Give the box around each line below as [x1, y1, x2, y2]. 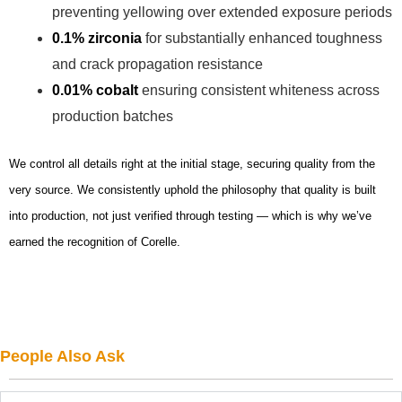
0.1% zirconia [52, 30, 142, 46]
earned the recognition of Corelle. [9, 234, 180, 249]
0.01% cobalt [52, 82, 138, 98]
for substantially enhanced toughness [142, 30, 382, 46]
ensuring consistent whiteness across [138, 82, 380, 98]
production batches [52, 108, 173, 124]
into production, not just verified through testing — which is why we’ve [9, 208, 371, 223]
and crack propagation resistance [52, 56, 263, 72]
